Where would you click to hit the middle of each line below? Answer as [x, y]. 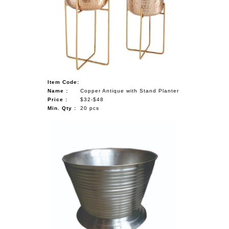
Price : [58, 99]
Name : [58, 90]
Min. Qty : [62, 108]
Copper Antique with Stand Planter [130, 90]
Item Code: [64, 82]
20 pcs [90, 108]
